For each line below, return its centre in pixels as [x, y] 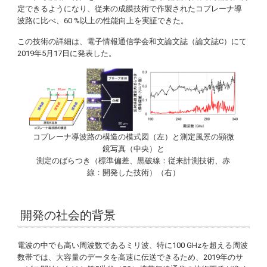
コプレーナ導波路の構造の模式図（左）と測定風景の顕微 [133, 136]
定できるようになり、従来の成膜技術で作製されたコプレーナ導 [130, 8]
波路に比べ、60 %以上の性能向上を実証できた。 [103, 20]
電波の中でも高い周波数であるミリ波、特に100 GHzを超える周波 [133, 245]
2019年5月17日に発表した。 [67, 53]
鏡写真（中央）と [133, 148]
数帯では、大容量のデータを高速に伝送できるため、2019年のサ [131, 257]
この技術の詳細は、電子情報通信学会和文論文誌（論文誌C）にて [132, 41]
